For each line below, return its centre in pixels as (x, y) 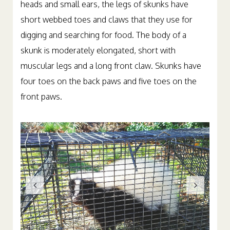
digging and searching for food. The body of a (103, 35)
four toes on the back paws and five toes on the (109, 81)
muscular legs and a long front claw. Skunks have (111, 66)
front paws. (41, 97)
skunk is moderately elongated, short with (98, 50)
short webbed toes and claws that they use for (107, 20)
